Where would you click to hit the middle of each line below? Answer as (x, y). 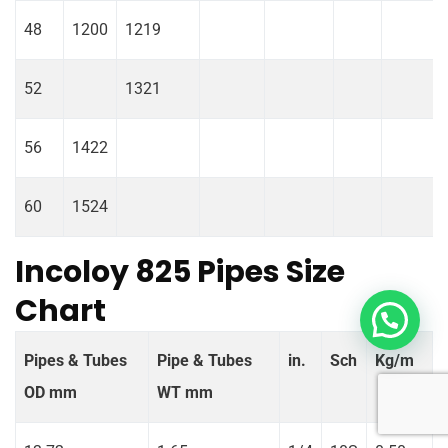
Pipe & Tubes (204, 360)
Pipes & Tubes (75, 360)
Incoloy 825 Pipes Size (180, 271)
